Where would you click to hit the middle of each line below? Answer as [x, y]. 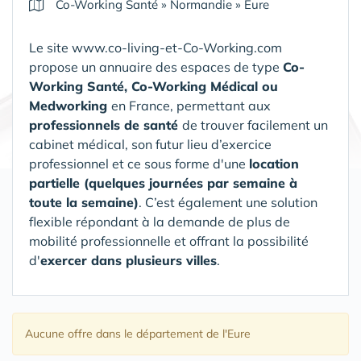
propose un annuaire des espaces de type [156, 67]
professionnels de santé [106, 125]
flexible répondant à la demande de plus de [160, 222]
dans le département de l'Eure [173, 334]
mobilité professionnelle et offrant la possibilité [169, 241]
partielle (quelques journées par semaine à [163, 183]
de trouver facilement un [255, 125]
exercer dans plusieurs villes [129, 260]
